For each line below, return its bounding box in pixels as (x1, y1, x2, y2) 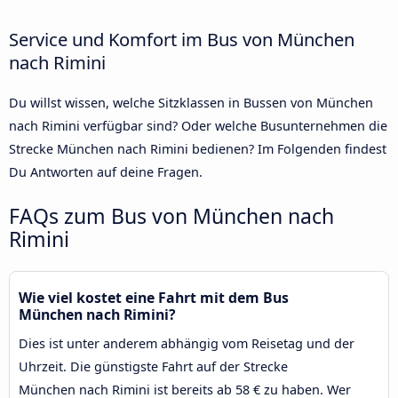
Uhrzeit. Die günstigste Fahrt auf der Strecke (19, 357, 288, 375)
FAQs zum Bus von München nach (9, 201, 334, 230)
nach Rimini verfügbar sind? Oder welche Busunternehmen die (9, 116, 387, 134)
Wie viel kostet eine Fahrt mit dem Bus (19, 287, 289, 307)
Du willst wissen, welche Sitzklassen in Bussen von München (9, 93, 373, 111)
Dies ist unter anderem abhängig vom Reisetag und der (19, 334, 354, 352)
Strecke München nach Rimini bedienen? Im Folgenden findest (9, 139, 386, 157)
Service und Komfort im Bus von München (9, 26, 354, 52)
